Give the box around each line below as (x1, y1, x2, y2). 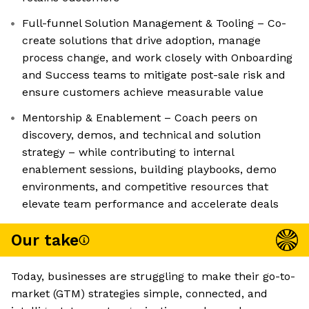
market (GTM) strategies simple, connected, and (11, 287, 268, 301)
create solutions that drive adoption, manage (22, 34, 261, 48)
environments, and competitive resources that (22, 180, 268, 194)
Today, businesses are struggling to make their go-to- (11, 270, 295, 283)
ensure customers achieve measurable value (22, 86, 263, 99)
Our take (11, 230, 79, 250)
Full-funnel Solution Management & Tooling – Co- (22, 17, 286, 30)
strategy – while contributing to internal (22, 146, 235, 159)
